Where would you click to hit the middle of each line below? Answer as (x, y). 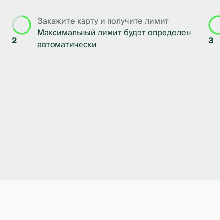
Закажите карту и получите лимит (103, 21)
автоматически (67, 45)
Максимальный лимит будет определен (114, 33)
